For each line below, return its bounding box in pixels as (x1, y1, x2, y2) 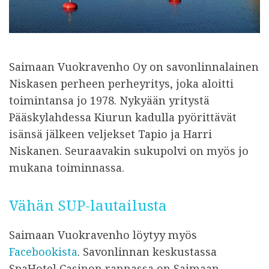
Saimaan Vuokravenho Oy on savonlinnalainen (9, 59, 259, 74)
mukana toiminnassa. (9, 160, 124, 175)
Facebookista (9, 244, 77, 259)
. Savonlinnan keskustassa (77, 244, 217, 259)
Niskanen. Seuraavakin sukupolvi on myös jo (9, 143, 249, 158)
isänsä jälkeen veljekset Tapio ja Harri (9, 126, 212, 141)
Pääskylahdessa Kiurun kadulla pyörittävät (9, 109, 237, 124)
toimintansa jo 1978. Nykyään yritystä (9, 92, 210, 107)
